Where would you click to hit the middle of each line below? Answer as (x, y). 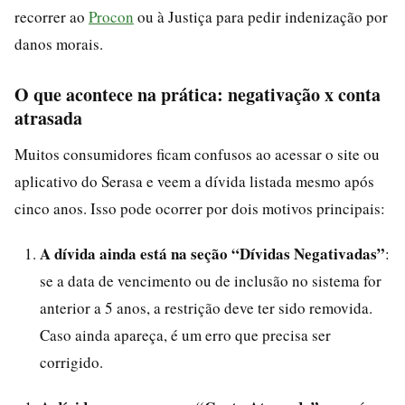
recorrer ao (52, 16)
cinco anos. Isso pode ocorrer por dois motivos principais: (200, 208)
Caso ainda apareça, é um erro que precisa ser (185, 334)
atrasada (48, 118)
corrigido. (71, 362)
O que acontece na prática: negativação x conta (198, 94)
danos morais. (59, 43)
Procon (111, 16)
